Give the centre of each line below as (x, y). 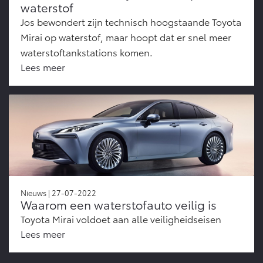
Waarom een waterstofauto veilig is (119, 205)
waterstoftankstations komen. (87, 52)
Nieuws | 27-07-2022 (58, 193)
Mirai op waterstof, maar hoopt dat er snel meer (126, 37)
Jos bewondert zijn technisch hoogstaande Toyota (131, 22)
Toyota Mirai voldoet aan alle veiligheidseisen (121, 219)
